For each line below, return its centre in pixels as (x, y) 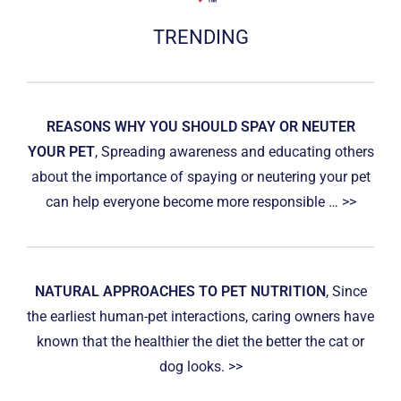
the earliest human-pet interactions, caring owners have (200, 316)
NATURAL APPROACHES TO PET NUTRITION (180, 291)
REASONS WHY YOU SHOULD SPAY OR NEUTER (200, 126)
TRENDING (200, 37)
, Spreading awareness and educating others (234, 151)
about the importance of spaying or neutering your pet (200, 176)
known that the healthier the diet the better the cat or (200, 341)
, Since (346, 291)
